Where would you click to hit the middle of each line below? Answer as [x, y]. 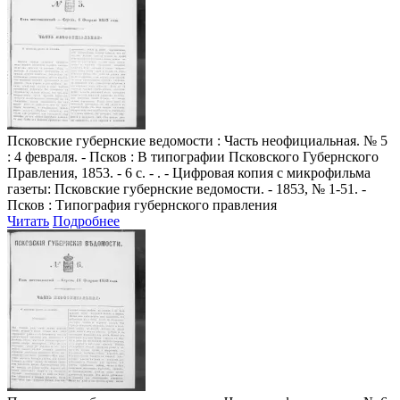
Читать [28, 221]
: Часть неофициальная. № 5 [300, 140]
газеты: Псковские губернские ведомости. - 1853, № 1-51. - [187, 188]
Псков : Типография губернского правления [142, 204]
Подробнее [86, 221]
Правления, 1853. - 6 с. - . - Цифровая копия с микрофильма [189, 172]
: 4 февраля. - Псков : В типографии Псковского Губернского [193, 156]
